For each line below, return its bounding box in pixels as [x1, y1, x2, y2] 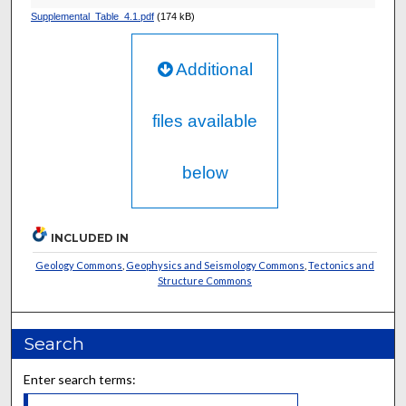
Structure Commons [158, 275, 253, 287]
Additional [171, 60, 253, 80]
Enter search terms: [24, 372, 137, 388]
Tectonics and [308, 259, 375, 272]
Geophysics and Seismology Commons [126, 259, 305, 272]
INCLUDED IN [51, 231, 130, 246]
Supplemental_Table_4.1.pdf [30, 11, 154, 23]
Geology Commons [35, 259, 123, 272]
